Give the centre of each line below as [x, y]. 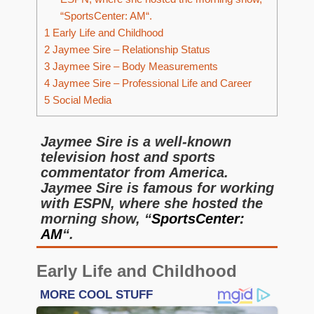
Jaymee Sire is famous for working [157, 188]
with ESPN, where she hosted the [152, 203]
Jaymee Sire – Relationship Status [130, 50]
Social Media [81, 100]
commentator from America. [135, 172]
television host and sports [128, 157]
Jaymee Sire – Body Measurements [134, 67]
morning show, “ [96, 219]
